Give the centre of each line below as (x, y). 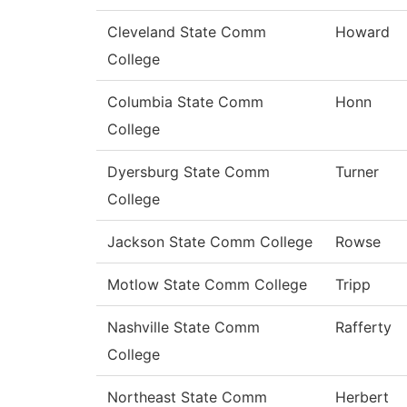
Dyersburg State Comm (189, 172)
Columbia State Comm (185, 102)
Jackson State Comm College (210, 242)
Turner (357, 172)
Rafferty (363, 328)
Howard (362, 32)
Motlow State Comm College (207, 285)
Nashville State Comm (184, 328)
